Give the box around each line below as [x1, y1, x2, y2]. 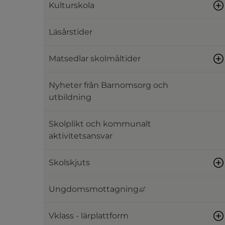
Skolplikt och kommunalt [49, 119, 151, 129]
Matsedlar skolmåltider [49, 54, 141, 63]
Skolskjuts [49, 158, 90, 167]
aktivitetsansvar [49, 131, 113, 141]
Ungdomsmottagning [49, 184, 139, 194]
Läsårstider [49, 27, 92, 37]
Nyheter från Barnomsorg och [49, 80, 168, 90]
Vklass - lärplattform [49, 211, 129, 220]
